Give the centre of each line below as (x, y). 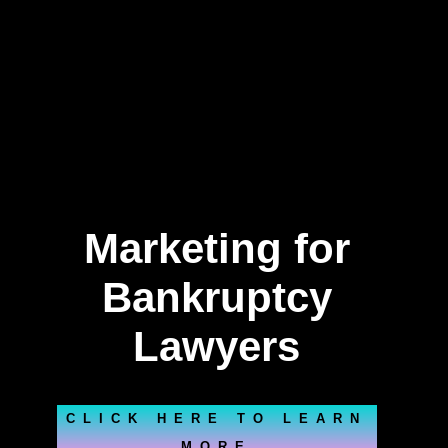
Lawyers (217, 346)
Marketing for (216, 248)
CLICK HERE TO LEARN (217, 418)
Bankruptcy (216, 297)
